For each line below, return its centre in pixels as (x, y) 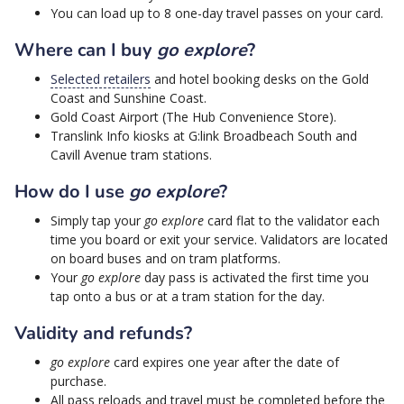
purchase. (78, 381)
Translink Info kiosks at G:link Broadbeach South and (204, 136)
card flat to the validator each (292, 220)
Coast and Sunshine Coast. (129, 98)
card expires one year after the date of (226, 362)
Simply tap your (97, 220)
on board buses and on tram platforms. (165, 258)
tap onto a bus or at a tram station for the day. (188, 296)
